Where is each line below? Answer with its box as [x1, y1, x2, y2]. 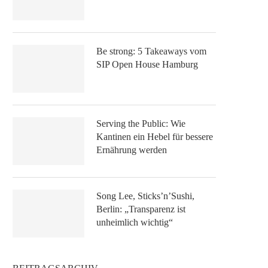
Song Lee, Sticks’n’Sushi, [96, 190, 194, 201]
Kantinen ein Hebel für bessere [96, 131, 213, 142]
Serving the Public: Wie [96, 118, 185, 129]
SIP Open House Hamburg [96, 59, 198, 69]
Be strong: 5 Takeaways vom [96, 45, 206, 56]
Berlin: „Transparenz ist [96, 203, 185, 214]
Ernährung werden [96, 144, 167, 155]
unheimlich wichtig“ [96, 217, 173, 227]
